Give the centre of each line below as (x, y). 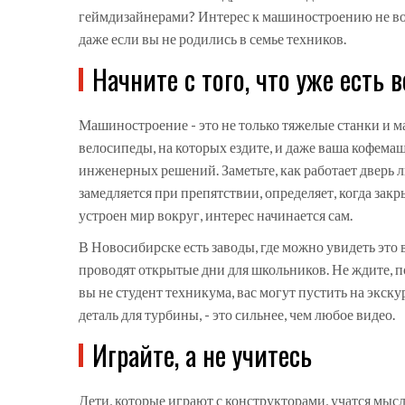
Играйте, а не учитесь (202, 355)
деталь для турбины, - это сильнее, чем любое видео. (237, 315)
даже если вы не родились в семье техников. (212, 39)
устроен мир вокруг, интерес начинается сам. (216, 215)
